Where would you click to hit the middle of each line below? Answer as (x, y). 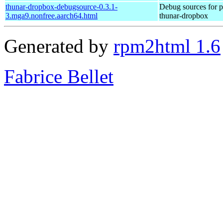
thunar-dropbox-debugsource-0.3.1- (61, 6)
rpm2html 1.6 (167, 46)
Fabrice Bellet (59, 76)
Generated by (59, 46)
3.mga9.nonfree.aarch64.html (52, 15)
